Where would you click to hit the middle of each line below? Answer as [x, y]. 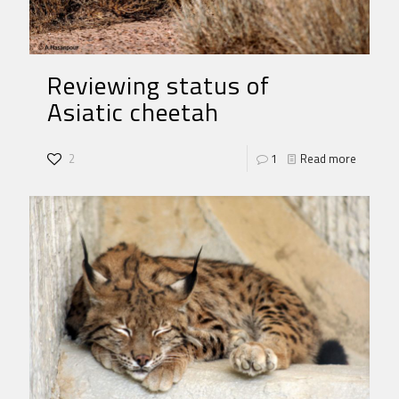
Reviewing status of [159, 85]
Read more [328, 159]
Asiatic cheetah [133, 112]
